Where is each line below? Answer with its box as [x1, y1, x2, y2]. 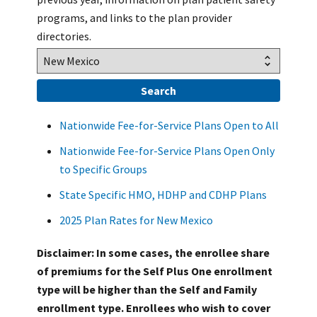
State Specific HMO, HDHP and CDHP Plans [59, 187, 267, 202]
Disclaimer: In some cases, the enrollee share [37, 245, 270, 260]
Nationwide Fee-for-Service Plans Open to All [59, 117, 279, 132]
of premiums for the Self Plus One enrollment [37, 263, 272, 278]
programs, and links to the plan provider [37, 10, 232, 25]
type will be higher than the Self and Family [37, 282, 257, 296]
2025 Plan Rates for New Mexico [59, 212, 213, 227]
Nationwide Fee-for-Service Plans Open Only [59, 143, 275, 158]
